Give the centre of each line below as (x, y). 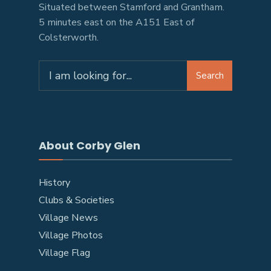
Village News (68, 218)
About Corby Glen (90, 145)
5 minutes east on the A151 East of (117, 22)
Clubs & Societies (77, 200)
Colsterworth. (69, 38)
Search (210, 75)
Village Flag (64, 253)
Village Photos (71, 235)
